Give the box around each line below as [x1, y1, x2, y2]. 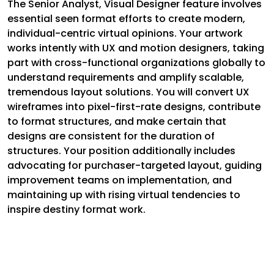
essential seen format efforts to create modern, [7, 12, 245, 26]
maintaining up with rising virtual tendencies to [7, 188, 240, 202]
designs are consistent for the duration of [7, 129, 215, 144]
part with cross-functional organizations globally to [7, 56, 265, 70]
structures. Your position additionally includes [7, 144, 235, 158]
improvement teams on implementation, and [7, 173, 232, 188]
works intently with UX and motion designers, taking [7, 41, 264, 56]
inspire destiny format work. [7, 202, 146, 217]
